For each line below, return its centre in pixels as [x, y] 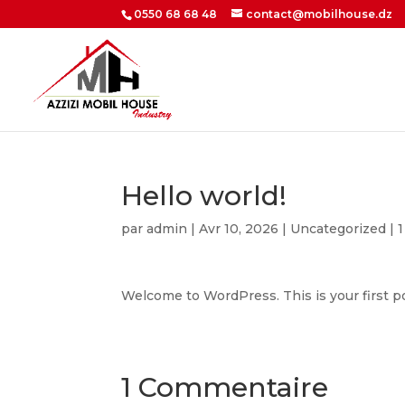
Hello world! [204, 196]
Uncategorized [339, 229]
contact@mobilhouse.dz [320, 14]
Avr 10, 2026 [239, 229]
